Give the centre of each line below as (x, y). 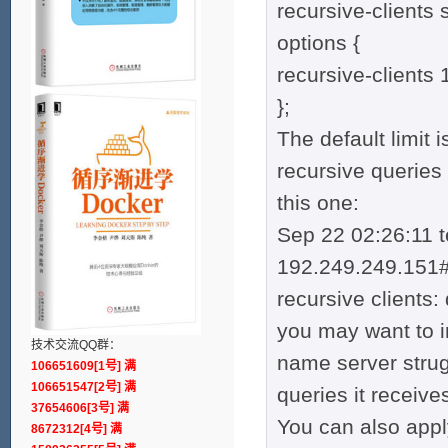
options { (318, 43)
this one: (317, 203)
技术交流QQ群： (75, 344)
